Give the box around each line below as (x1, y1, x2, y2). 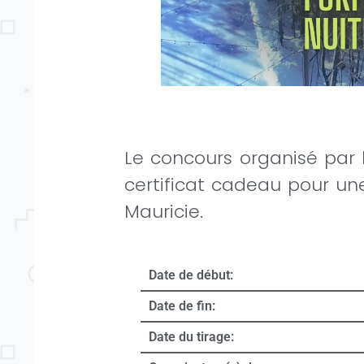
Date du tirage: (149, 329, 234, 345)
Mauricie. (124, 199, 203, 225)
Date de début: (149, 267, 233, 284)
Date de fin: (149, 298, 215, 314)
